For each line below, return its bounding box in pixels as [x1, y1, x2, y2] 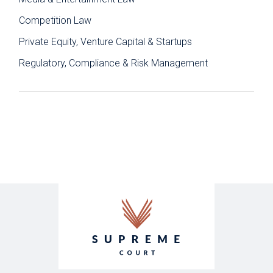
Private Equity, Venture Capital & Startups [19, 35, 193, 48]
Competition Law [19, 14, 92, 26]
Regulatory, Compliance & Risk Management [19, 57, 208, 69]
